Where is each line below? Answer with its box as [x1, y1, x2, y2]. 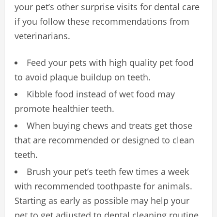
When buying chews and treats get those [27, 120, 192, 132]
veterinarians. [15, 30, 70, 42]
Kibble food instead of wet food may [27, 88, 175, 100]
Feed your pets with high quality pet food [27, 57, 194, 69]
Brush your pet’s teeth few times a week [27, 166, 189, 178]
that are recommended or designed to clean [15, 134, 194, 146]
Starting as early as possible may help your [15, 195, 189, 207]
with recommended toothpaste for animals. [15, 180, 192, 192]
